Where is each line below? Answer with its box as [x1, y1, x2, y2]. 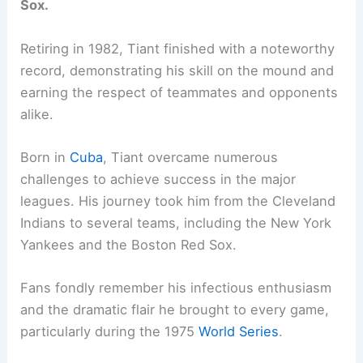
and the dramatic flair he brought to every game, [20, 301, 330, 318]
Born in [20, 148, 70, 165]
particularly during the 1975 [20, 323, 199, 340]
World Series [199, 323, 280, 340]
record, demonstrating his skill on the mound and [20, 62, 335, 79]
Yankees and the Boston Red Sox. [20, 236, 237, 253]
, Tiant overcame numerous [103, 148, 279, 165]
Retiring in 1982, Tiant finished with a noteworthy [20, 40, 335, 57]
